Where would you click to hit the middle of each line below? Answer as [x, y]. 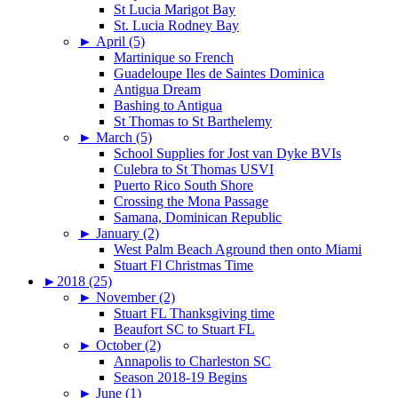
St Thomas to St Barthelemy [193, 121]
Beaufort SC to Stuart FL [184, 329]
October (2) [128, 345]
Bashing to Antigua [168, 105]
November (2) [135, 297]
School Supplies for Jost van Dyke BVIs [227, 153]
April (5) [120, 41]
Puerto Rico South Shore [183, 185]
